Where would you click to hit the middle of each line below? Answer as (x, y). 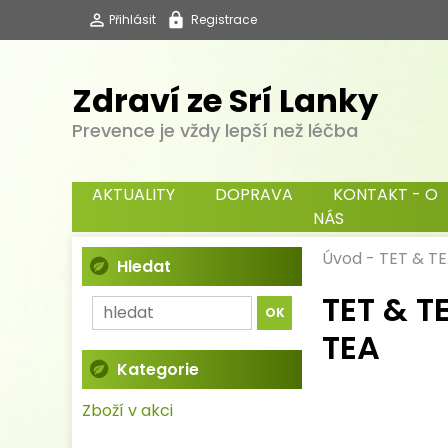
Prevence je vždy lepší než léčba (215, 130)
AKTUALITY (133, 194)
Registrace (224, 19)
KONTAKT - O (385, 194)
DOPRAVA (254, 194)
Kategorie (158, 369)
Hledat (144, 266)
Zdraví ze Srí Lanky (225, 100)
